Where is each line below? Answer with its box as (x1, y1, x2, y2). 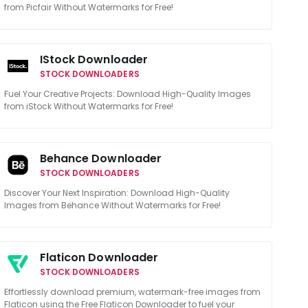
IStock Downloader (39, 52, 148, 67)
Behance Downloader (39, 151, 162, 166)
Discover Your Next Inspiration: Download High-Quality (3, 187, 230, 199)
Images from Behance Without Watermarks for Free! (3, 199, 221, 211)
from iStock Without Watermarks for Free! (3, 100, 173, 112)
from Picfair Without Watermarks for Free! (3, 1, 173, 13)
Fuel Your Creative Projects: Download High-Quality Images (3, 88, 251, 100)
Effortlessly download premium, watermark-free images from (3, 286, 261, 298)
